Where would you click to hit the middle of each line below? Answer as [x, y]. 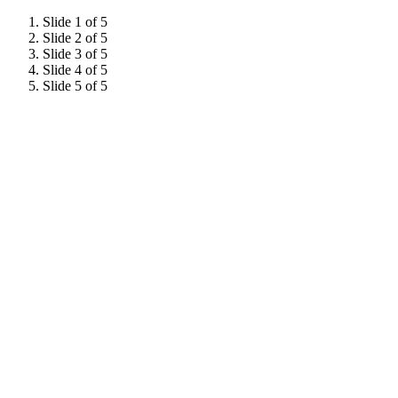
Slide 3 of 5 [75, 53]
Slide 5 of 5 [75, 85]
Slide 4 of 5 [75, 69]
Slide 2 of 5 [75, 37]
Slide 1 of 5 [75, 21]
